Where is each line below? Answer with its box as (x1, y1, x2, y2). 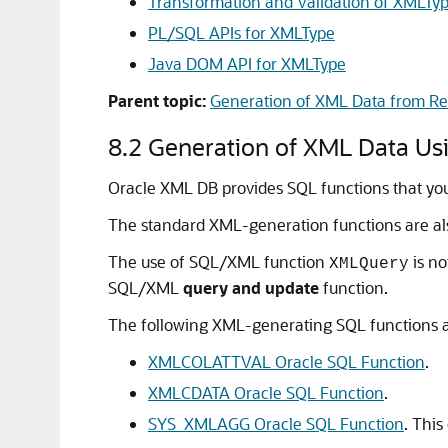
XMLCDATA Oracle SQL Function (148, 382, 384, 403)
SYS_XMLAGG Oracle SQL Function (148, 413, 404, 434)
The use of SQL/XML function (108, 251, 329, 272)
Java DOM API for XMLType (148, 53, 346, 74)
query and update (183, 277, 319, 298)
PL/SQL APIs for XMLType (148, 22, 335, 43)
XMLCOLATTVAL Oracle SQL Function (148, 351, 425, 372)
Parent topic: (108, 90, 206, 111)
